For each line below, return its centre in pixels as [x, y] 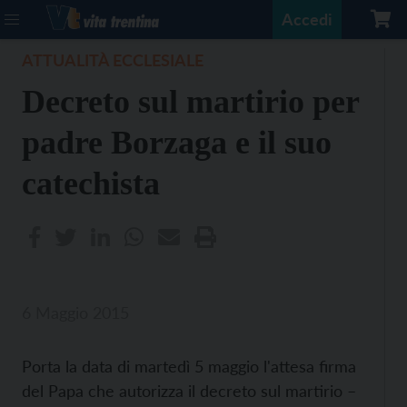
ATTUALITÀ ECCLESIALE [113, 60]
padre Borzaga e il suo [177, 143]
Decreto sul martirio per [190, 102]
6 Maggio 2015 [75, 313]
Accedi [307, 19]
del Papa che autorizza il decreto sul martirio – [189, 391]
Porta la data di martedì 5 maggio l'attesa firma [189, 366]
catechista [91, 184]
